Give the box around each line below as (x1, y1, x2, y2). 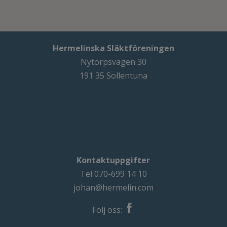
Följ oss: (92, 204, 125, 215)
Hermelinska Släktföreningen (52, 43, 174, 54)
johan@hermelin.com (73, 181, 154, 193)
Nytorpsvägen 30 (80, 56, 146, 68)
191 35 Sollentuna (79, 70, 147, 82)
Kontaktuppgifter (77, 154, 150, 166)
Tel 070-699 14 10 (80, 168, 147, 179)
